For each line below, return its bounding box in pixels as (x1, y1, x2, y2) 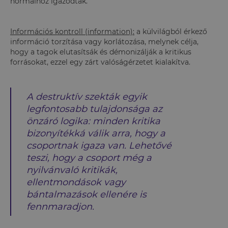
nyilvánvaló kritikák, (26, 164, 118, 176)
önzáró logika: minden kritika (26, 115, 160, 127)
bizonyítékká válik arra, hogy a (26, 127, 165, 139)
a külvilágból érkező (134, 26, 207, 36)
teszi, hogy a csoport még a (26, 152, 152, 163)
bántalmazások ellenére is (26, 188, 147, 200)
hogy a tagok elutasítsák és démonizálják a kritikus (10, 47, 191, 56)
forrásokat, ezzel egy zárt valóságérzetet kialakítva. (10, 57, 190, 67)
